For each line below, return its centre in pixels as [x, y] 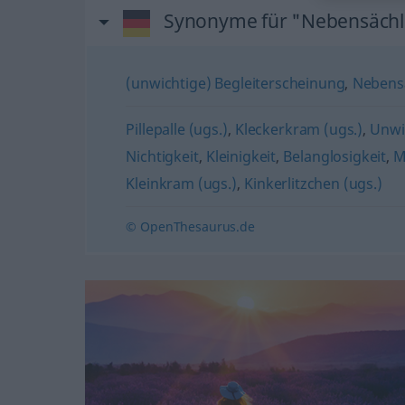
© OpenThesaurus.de [190, 226]
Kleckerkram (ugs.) [299, 129]
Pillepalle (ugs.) [177, 129]
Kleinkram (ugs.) [181, 184]
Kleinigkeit [241, 156]
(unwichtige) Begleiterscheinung [235, 83]
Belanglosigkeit [335, 156]
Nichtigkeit [162, 156]
